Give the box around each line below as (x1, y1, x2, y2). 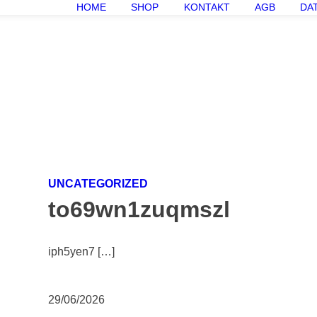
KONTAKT (183, 1, 230, 13)
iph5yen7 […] (47, 245, 117, 258)
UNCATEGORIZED (47, 177, 148, 190)
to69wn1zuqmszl (47, 196, 230, 222)
